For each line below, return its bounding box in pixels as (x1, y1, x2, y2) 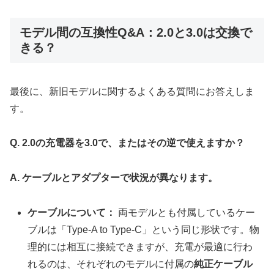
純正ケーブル (194, 258, 253, 269)
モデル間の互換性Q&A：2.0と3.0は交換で (20, 26, 252, 40)
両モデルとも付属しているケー (116, 207, 256, 218)
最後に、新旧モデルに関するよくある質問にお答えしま (10, 86, 254, 97)
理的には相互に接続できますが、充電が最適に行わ (28, 241, 253, 252)
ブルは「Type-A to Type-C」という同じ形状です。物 (28, 224, 260, 235)
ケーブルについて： (28, 207, 116, 218)
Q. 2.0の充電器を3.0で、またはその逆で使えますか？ (10, 138, 245, 149)
